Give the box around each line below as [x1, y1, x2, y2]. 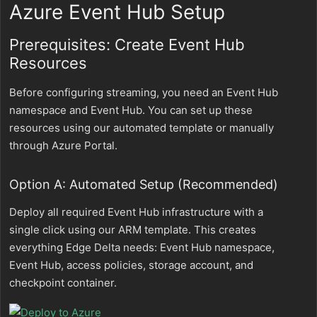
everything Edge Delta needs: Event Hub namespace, [9, 241, 275, 254]
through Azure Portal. [9, 139, 117, 152]
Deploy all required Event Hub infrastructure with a [9, 205, 263, 219]
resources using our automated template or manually [9, 121, 274, 134]
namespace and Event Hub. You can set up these [9, 103, 253, 117]
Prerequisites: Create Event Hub [9, 35, 245, 54]
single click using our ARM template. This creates [9, 223, 256, 236]
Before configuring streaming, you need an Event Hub [9, 86, 278, 99]
